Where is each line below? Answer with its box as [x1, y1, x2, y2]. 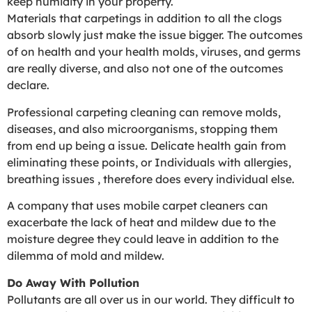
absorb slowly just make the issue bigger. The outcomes [7, 28, 303, 42]
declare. [7, 78, 49, 93]
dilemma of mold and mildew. [7, 249, 164, 263]
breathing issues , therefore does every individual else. [7, 171, 295, 186]
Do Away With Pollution [7, 275, 139, 290]
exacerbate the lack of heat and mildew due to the [7, 215, 276, 230]
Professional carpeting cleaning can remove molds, [7, 104, 281, 119]
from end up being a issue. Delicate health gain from [7, 138, 286, 153]
